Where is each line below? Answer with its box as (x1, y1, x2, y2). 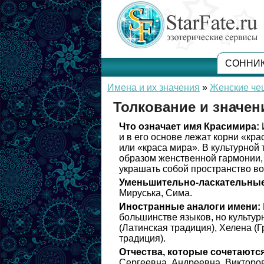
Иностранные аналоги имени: (119, 202, 260, 212)
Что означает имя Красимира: (119, 121, 259, 131)
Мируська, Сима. (119, 188, 192, 198)
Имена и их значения (107, 82, 200, 93)
